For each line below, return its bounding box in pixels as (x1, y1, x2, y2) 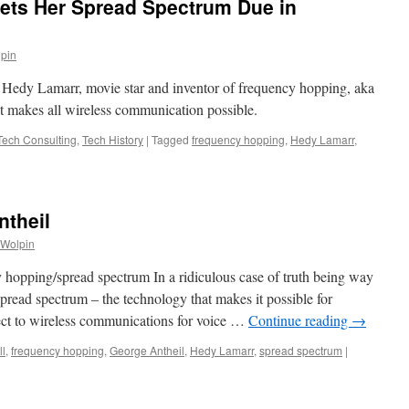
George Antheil (110, 342, 184, 358)
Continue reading (248, 310, 351, 330)
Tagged (152, 131, 189, 147)
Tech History (82, 131, 143, 147)
